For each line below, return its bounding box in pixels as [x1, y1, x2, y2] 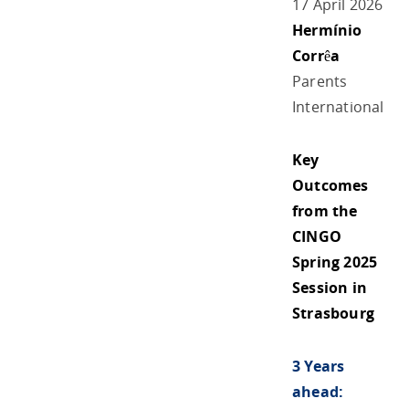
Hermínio [292, 19, 362, 40]
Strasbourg [292, 302, 374, 323]
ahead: [292, 381, 344, 402]
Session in [292, 277, 367, 298]
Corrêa [292, 45, 341, 66]
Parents [292, 70, 348, 91]
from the [292, 200, 358, 221]
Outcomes [292, 174, 369, 195]
